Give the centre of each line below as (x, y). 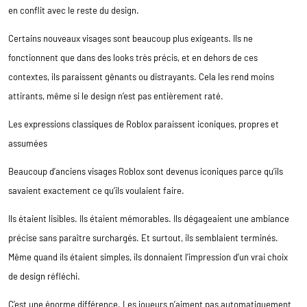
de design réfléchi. (44, 276)
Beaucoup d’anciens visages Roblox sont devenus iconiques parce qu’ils (146, 171)
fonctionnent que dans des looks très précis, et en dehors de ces (133, 57)
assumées (28, 143)
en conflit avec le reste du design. (74, 10)
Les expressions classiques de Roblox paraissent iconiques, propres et (144, 124)
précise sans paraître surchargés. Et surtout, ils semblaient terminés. (143, 237)
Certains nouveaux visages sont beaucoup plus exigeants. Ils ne (131, 38)
